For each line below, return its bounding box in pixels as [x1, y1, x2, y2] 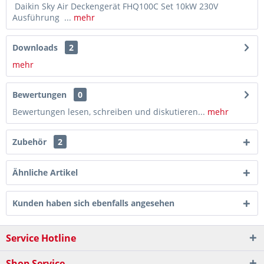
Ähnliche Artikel [12, 167, 78, 178]
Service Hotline [6, 232, 76, 245]
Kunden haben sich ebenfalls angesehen [12, 197, 174, 209]
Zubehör [12, 136, 49, 147]
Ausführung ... [12, 12, 71, 23]
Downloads [12, 42, 58, 53]
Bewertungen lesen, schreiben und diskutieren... [12, 106, 205, 117]
